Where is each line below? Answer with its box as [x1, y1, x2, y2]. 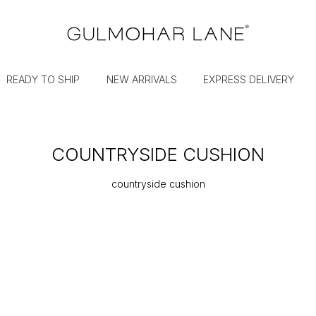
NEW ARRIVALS [106, 73, 177, 86]
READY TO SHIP [6, 73, 80, 86]
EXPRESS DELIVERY [203, 73, 295, 86]
